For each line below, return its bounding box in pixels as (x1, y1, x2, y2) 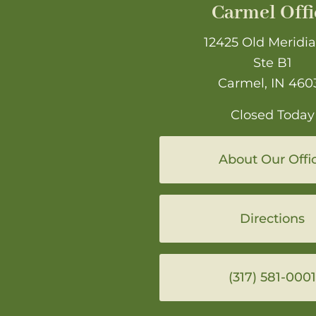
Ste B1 (253, 54, 292, 70)
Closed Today (230, 107, 315, 122)
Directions (240, 210, 305, 226)
